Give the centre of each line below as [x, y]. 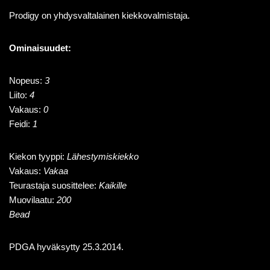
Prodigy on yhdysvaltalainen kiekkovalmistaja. [99, 15]
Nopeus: [27, 80]
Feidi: [21, 124]
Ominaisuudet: [40, 48]
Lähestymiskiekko [103, 156]
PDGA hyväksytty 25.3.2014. [66, 247]
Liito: [19, 95]
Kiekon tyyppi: [38, 156]
